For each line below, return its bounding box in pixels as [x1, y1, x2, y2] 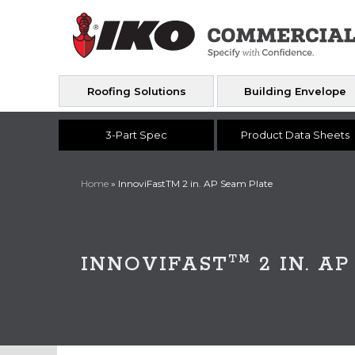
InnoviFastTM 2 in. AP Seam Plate [118, 177, 273, 190]
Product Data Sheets [240, 128, 349, 142]
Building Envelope [243, 84, 346, 97]
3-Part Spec [105, 128, 167, 142]
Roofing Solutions [86, 84, 186, 97]
